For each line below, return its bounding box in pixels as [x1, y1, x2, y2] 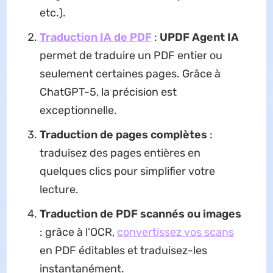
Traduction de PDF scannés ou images [39, 207, 241, 221]
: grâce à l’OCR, [39, 225, 117, 239]
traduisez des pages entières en [39, 146, 200, 160]
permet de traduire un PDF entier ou [39, 49, 222, 63]
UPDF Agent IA [159, 30, 239, 44]
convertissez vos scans [116, 225, 234, 239]
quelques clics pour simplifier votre [39, 165, 215, 179]
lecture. [39, 183, 79, 197]
